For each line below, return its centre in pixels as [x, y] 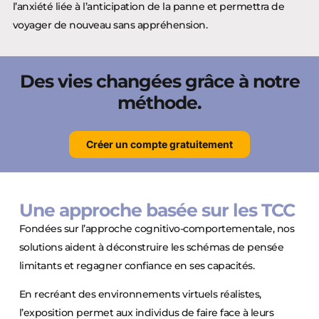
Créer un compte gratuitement [159, 144]
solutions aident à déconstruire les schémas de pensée [151, 247]
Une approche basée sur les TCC [157, 210]
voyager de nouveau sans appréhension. [110, 25]
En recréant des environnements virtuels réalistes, [140, 294]
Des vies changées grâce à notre [159, 81]
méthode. [159, 102]
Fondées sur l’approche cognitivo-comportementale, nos [157, 228]
